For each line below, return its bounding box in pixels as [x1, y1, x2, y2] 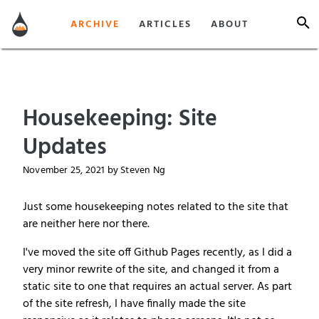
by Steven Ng [105, 162, 166, 179]
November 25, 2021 [23, 162, 105, 179]
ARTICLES [139, 16, 192, 33]
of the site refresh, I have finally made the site [23, 295, 246, 313]
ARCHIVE [70, 16, 120, 33]
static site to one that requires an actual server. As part [23, 278, 292, 296]
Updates [23, 130, 107, 166]
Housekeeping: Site [23, 101, 217, 137]
